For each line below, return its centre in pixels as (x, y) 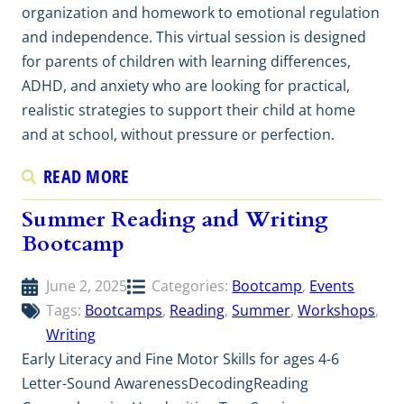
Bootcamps (124, 310)
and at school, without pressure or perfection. (178, 134)
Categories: (192, 285)
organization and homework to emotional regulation (201, 12)
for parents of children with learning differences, (186, 61)
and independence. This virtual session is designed (194, 37)
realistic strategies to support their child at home (188, 110)
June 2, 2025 (87, 285)
